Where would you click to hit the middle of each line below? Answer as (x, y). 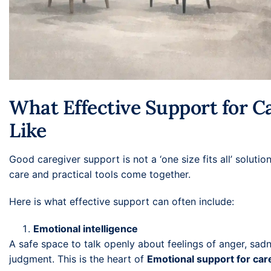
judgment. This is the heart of (78, 259)
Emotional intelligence (86, 228)
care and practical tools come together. (100, 174)
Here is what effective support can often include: (122, 201)
